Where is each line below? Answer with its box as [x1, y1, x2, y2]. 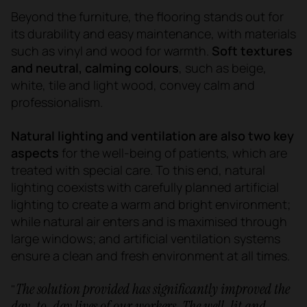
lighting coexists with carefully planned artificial [11, 178, 279, 195]
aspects [11, 144, 59, 161]
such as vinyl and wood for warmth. [11, 42, 212, 59]
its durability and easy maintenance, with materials [11, 25, 296, 42]
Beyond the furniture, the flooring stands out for [11, 8, 284, 25]
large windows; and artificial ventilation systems [11, 230, 280, 247]
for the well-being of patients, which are [59, 144, 287, 161]
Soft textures [212, 42, 293, 59]
